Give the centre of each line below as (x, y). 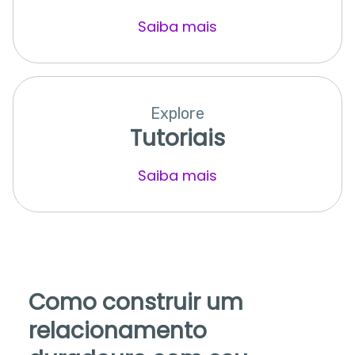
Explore (177, 113)
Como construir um (136, 302)
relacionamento (117, 330)
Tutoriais (177, 138)
